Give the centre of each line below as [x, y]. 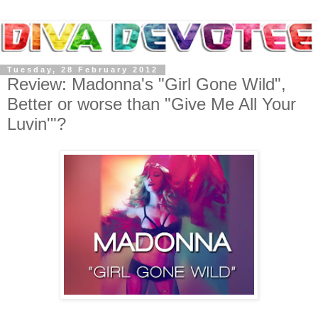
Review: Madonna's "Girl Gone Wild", [147, 84]
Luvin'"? [37, 124]
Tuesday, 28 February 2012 [83, 70]
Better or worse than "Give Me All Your [152, 104]
